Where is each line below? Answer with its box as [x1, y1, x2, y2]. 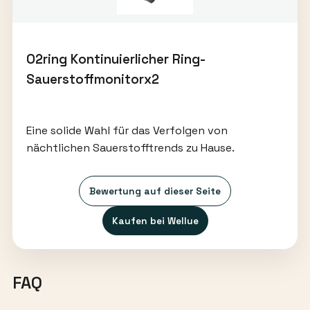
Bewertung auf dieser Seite [89, 185, 221, 198]
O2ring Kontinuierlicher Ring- [26, 51, 206, 68]
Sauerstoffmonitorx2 [26, 71, 159, 88]
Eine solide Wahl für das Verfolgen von [26, 123, 228, 138]
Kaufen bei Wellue [111, 215, 199, 228]
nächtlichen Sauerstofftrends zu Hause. [26, 140, 235, 156]
